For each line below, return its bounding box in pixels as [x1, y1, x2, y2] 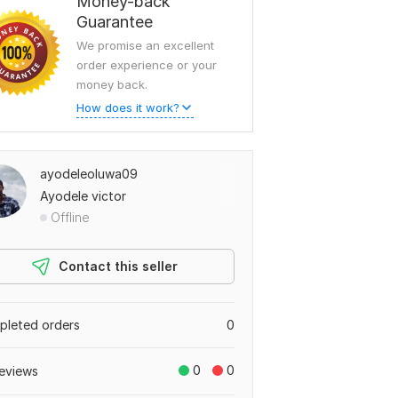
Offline [51, 210, 90, 225]
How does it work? [76, 100, 179, 115]
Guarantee [76, 12, 153, 31]
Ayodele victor [40, 188, 126, 203]
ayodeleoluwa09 [40, 166, 138, 181]
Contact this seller [59, 259, 178, 274]
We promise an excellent [76, 38, 214, 52]
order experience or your [76, 58, 217, 72]
